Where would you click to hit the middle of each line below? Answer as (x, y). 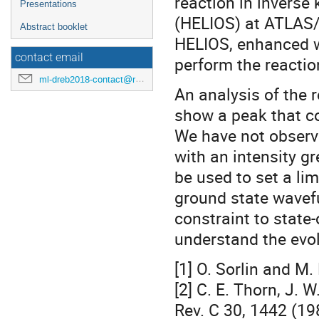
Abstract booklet (54, 27)
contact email (49, 58)
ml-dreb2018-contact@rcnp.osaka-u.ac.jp (87, 79)
